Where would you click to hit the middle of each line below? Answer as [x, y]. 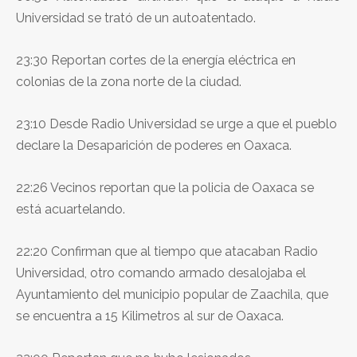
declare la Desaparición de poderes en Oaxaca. [154, 145]
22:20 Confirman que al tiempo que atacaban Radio [167, 251]
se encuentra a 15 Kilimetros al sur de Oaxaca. [150, 316]
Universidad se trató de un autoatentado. [136, 18]
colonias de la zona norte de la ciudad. [129, 81]
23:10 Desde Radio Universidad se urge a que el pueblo [177, 124]
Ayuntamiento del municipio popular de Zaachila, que [172, 294]
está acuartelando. [71, 209]
